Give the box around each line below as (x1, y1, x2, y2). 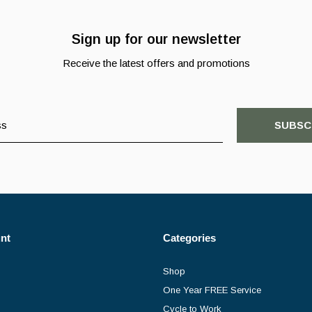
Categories (163, 231, 216, 244)
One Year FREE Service (163, 284, 261, 295)
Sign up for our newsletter (71, 31, 241, 47)
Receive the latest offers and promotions (62, 56, 250, 69)
